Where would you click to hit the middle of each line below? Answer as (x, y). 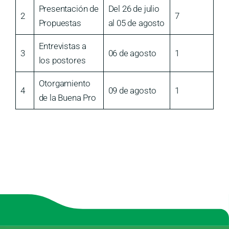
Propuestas (60, 23)
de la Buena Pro (67, 98)
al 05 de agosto (136, 23)
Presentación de (68, 9)
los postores (62, 61)
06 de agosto (132, 53)
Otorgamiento (64, 84)
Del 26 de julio (134, 9)
